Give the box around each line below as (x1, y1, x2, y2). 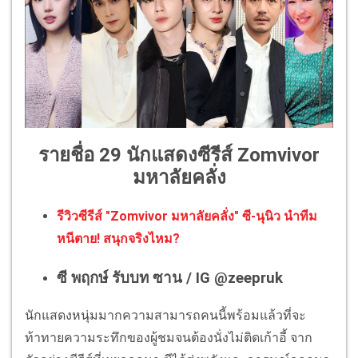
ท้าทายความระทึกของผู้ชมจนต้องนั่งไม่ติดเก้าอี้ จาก (25, 330, 312, 346)
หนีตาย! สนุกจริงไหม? (57, 231, 180, 247)
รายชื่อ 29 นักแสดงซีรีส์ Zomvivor (38, 143, 320, 166)
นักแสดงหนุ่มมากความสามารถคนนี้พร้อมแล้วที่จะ (25, 308, 306, 324)
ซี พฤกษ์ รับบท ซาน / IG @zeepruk (57, 269, 283, 288)
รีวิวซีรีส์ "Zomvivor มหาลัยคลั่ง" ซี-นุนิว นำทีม (57, 209, 317, 225)
